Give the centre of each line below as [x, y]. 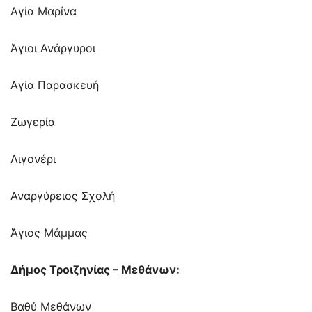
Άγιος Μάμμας [49, 233]
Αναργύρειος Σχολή [63, 196]
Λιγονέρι [33, 159]
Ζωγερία [33, 122]
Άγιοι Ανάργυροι [53, 48]
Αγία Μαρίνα [44, 11]
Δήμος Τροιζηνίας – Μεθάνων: [95, 270]
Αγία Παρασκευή [55, 85]
